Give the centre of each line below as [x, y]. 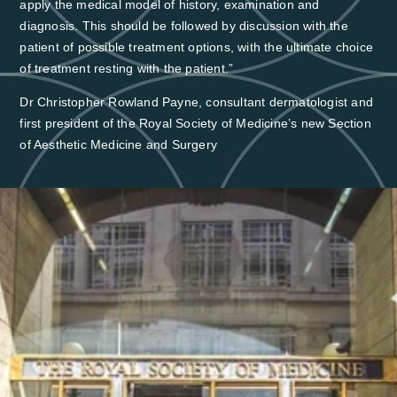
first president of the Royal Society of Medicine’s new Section [195, 124]
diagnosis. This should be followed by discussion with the [184, 25]
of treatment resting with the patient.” [127, 68]
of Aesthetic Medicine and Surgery [118, 145]
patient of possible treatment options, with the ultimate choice [196, 47]
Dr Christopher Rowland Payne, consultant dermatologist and [196, 102]
